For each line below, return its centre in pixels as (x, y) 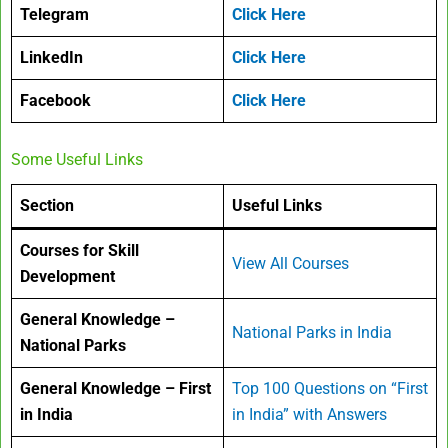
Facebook (55, 100)
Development (67, 276)
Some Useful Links (77, 159)
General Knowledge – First (115, 388)
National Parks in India (312, 332)
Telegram (54, 14)
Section (47, 205)
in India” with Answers (309, 414)
